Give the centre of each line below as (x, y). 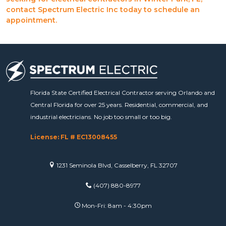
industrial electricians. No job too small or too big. (101, 117)
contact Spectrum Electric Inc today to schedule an (103, 10)
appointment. (32, 20)
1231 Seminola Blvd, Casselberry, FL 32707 (116, 165)
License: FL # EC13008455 (74, 137)
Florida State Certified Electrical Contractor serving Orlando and (123, 92)
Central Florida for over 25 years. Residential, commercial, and (119, 104)
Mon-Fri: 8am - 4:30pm (116, 205)
